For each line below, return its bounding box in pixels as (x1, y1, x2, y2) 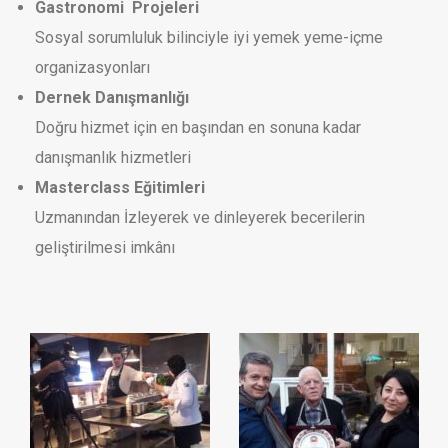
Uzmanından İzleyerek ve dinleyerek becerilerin (35, 208, 365, 227)
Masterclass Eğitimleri (35, 178, 205, 197)
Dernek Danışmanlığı (35, 88, 189, 107)
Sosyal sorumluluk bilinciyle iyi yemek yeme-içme (35, 28, 383, 47)
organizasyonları (35, 58, 150, 77)
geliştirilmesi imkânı (35, 238, 175, 257)
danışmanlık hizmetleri (35, 148, 191, 167)
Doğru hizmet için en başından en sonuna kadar (35, 118, 361, 137)
